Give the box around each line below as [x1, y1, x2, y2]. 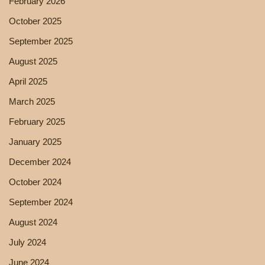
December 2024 [9, 156, 71, 167]
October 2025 [9, 15, 62, 26]
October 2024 [9, 176, 62, 187]
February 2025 [9, 116, 65, 127]
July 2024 [9, 237, 46, 247]
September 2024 [9, 196, 73, 207]
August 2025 [9, 56, 57, 66]
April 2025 [9, 76, 47, 86]
